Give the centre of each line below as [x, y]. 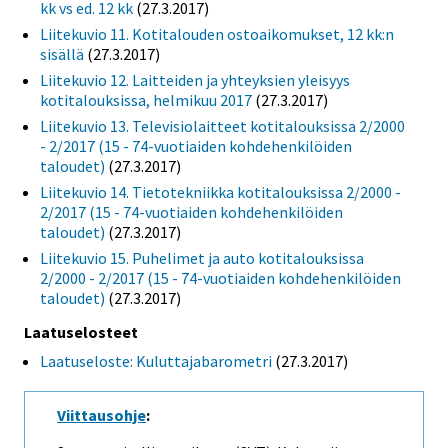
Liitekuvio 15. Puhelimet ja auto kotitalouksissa [202, 258]
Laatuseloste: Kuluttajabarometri [156, 360]
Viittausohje [101, 415]
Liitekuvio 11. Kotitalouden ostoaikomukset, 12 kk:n [217, 34]
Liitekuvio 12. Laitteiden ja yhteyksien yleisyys [195, 80]
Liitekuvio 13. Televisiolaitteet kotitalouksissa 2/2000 [222, 126]
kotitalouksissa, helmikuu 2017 [146, 100]
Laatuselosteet [81, 331]
